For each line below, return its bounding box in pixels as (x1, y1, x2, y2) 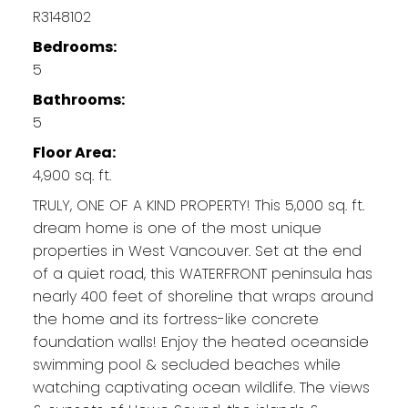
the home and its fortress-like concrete (32, 308, 319, 330)
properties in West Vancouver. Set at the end (32, 240, 362, 261)
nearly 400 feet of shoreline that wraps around (32, 285, 373, 307)
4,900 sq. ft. (32, 164, 111, 186)
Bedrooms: (32, 36, 117, 57)
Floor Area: (32, 141, 116, 163)
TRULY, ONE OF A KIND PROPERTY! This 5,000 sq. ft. (32, 194, 364, 216)
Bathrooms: (32, 88, 125, 110)
